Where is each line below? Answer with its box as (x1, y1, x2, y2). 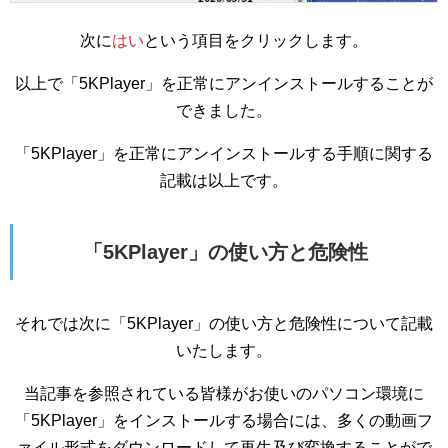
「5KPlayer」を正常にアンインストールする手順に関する (15, 145, 433, 163)
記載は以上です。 (160, 172, 288, 190)
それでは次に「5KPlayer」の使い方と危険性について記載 (15, 315, 433, 333)
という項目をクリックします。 (144, 32, 368, 50)
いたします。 (176, 342, 272, 360)
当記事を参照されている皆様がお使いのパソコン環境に (24, 385, 424, 403)
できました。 (176, 102, 272, 120)
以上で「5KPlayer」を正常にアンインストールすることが (15, 75, 433, 93)
